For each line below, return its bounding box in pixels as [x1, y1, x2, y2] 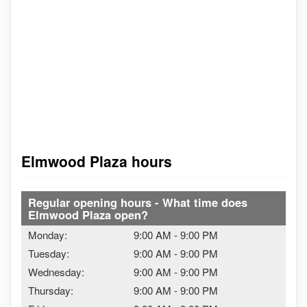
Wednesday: [28, 264, 84, 279]
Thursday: [28, 282, 73, 297]
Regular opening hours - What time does [28, 193, 247, 210]
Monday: [28, 227, 67, 242]
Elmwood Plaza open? [28, 206, 148, 223]
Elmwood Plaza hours [21, 151, 172, 171]
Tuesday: [28, 245, 69, 260]
